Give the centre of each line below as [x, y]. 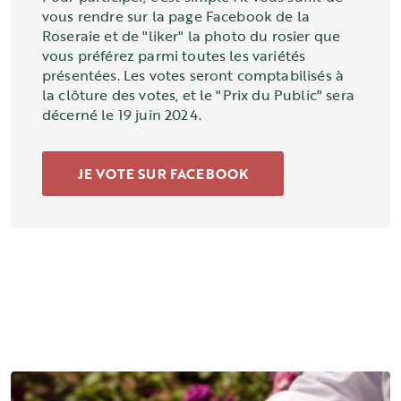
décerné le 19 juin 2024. [122, 115]
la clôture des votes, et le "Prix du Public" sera [198, 95]
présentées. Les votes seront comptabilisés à [193, 75]
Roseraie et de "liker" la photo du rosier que [192, 36]
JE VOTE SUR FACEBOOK [163, 174]
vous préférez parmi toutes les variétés [174, 55]
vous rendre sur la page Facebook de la [176, 16]
